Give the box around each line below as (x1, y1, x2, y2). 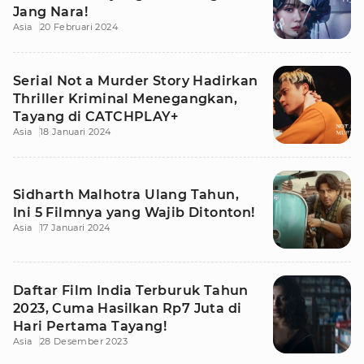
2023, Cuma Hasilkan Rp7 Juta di (13, 301, 242, 316)
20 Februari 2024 (39, 21, 119, 32)
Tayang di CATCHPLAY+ (13, 109, 178, 124)
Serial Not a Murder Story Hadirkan (13, 73, 258, 89)
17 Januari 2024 (39, 222, 110, 233)
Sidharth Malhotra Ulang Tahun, (13, 187, 239, 202)
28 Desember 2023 (39, 336, 128, 347)
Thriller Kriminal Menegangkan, (13, 91, 237, 106)
